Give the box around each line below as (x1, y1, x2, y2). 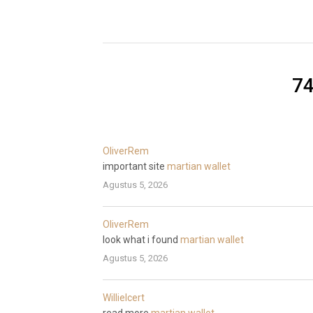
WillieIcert (103, 291, 145, 303)
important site (103, 160, 167, 172)
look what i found (103, 233, 180, 245)
